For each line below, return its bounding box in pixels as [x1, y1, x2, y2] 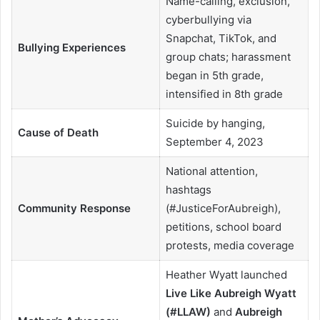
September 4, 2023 [165, 134, 264, 149]
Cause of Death [17, 125, 99, 139]
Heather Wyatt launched [165, 267, 287, 281]
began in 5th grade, [165, 68, 264, 82]
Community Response [17, 201, 131, 215]
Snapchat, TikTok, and [165, 31, 276, 45]
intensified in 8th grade [165, 86, 283, 101]
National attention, [165, 164, 258, 178]
